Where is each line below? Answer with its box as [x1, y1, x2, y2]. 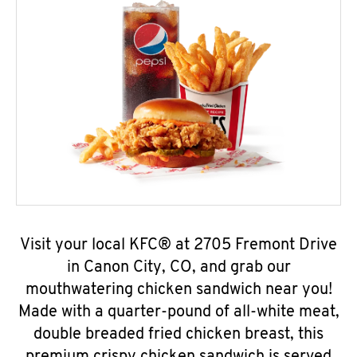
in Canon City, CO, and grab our [66, 260, 291, 276]
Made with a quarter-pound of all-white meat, [18, 304, 339, 320]
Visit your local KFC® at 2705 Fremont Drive [20, 237, 337, 253]
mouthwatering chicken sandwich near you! [25, 282, 332, 298]
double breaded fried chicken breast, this [33, 327, 324, 343]
